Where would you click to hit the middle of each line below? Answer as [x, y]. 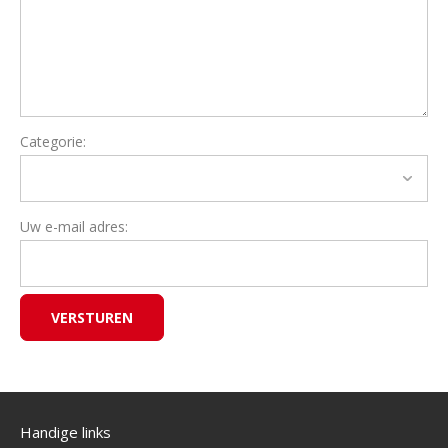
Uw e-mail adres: [74, 226]
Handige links [65, 432]
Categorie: [53, 141]
